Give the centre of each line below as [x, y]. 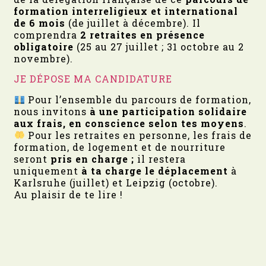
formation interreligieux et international [126, 11]
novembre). [44, 58]
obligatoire [45, 46]
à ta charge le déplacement [155, 170]
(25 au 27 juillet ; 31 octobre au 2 [161, 46]
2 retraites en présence [141, 34]
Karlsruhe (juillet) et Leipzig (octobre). [116, 182]
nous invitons [52, 111]
